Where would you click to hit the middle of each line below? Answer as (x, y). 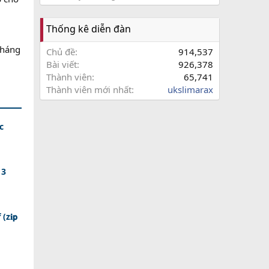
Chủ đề (61, 51)
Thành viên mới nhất (89, 89)
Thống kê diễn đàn (89, 29)
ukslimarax (190, 89)
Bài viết (62, 64)
